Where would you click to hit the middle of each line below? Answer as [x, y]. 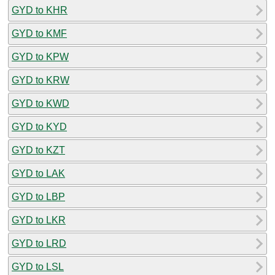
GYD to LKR [39, 220]
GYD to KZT [38, 150]
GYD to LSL [38, 266]
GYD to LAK [38, 173]
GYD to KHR [40, 10]
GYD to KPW [40, 56]
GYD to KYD [39, 126]
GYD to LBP [38, 196]
